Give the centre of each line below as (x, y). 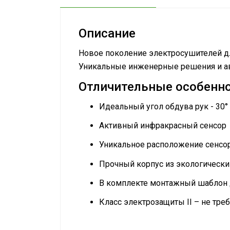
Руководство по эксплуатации (158, 221)
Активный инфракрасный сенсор (163, 126)
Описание (107, 33)
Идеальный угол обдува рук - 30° (164, 107)
